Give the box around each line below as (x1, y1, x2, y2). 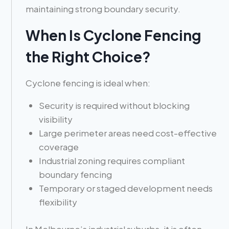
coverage (38, 141, 79, 153)
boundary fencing (38, 169, 112, 180)
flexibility (38, 196, 77, 208)
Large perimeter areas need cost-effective (38, 127, 217, 139)
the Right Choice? (26, 48, 151, 66)
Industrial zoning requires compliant (38, 155, 185, 167)
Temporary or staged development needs (38, 182, 213, 194)
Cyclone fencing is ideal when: (26, 77, 151, 89)
